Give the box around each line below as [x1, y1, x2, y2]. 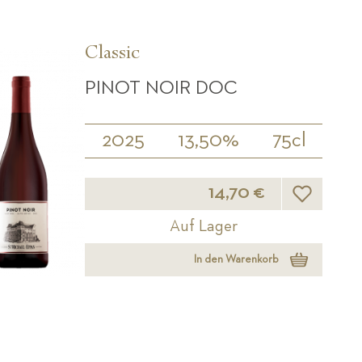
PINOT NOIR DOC [85, 78, 238, 99]
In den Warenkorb [194, 254, 280, 266]
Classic [85, 44, 141, 67]
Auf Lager [170, 217, 238, 234]
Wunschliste [301, 176, 359, 188]
